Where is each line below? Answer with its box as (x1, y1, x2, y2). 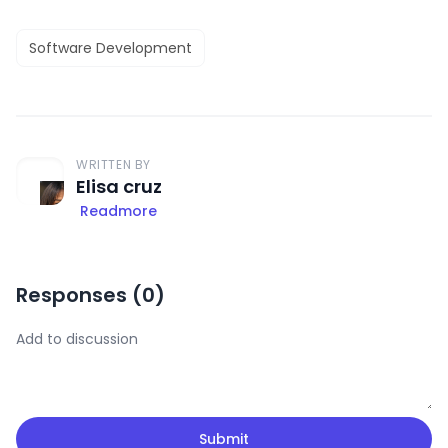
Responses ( (16, 280, 142, 309)
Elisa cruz (76, 173, 162, 199)
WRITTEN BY (76, 155, 151, 173)
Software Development (29, 37, 192, 58)
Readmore (80, 200, 157, 221)
